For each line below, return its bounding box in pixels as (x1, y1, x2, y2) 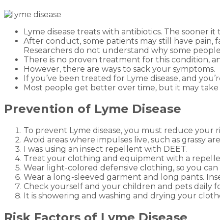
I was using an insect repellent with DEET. (24, 144, 188, 154)
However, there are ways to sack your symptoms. (24, 64, 215, 74)
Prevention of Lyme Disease (4, 102, 181, 116)
